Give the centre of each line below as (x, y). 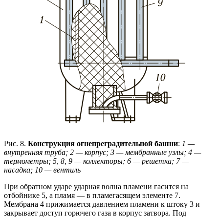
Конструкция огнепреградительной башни (103, 143)
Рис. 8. (16, 143)
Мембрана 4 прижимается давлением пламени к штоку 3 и (102, 204)
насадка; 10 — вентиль (42, 170)
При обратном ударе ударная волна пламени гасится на (96, 186)
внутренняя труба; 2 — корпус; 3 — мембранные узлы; (96, 152)
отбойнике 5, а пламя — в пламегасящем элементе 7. (92, 195)
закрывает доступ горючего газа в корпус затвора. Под (95, 213)
